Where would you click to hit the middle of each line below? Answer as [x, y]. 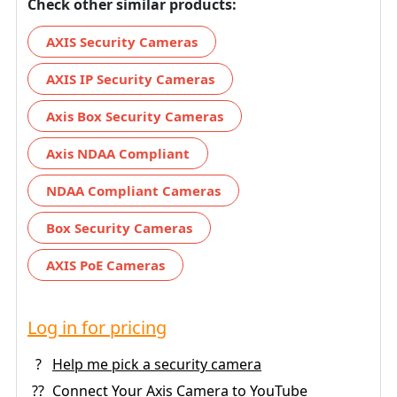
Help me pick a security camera [157, 364]
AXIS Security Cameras [122, 41]
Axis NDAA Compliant [118, 153]
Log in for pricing [97, 327]
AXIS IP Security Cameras [130, 78]
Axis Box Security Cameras [135, 116]
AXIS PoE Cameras [105, 265]
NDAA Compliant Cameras [133, 190]
